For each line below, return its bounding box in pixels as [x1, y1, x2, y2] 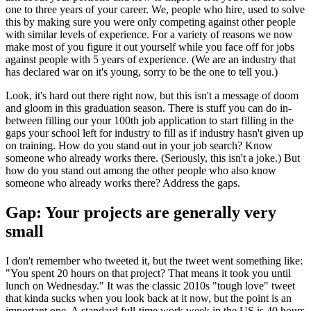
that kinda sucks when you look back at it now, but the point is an [6, 292, 292, 304]
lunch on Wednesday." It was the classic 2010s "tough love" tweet [6, 279, 295, 292]
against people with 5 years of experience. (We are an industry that [6, 53, 296, 65]
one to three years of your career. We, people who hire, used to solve [6, 3, 305, 15]
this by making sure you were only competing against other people [6, 15, 296, 28]
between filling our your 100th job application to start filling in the [6, 114, 294, 126]
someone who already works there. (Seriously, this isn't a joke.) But [6, 151, 300, 164]
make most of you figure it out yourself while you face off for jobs [6, 40, 294, 53]
